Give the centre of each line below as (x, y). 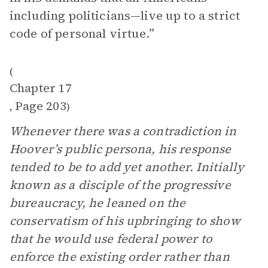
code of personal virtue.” (82, 33)
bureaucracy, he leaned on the (98, 203)
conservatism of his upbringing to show (125, 221)
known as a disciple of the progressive (120, 185)
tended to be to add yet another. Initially (127, 167)
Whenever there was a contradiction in (123, 131)
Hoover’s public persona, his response (121, 149)
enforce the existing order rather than (120, 257)
